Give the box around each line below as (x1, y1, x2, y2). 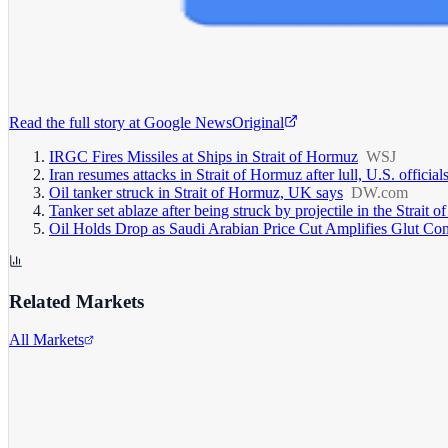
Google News (144, 113, 232, 131)
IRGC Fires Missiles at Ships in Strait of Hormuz (49, 147, 358, 165)
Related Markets (9, 290, 144, 312)
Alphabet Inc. (9, 379, 95, 397)
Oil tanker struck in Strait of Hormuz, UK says (49, 183, 343, 201)
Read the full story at (9, 113, 140, 131)
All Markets (9, 331, 84, 349)
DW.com (351, 183, 408, 201)
